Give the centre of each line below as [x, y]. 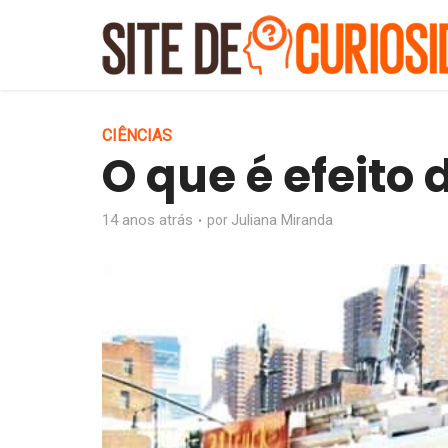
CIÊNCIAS [137, 135]
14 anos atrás [147, 220]
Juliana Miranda [282, 220]
